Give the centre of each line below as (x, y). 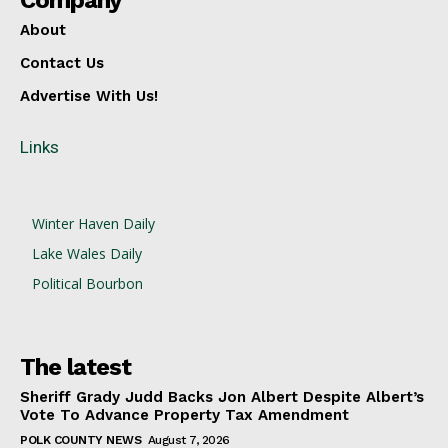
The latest (75, 367)
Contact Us (62, 63)
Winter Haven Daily (93, 224)
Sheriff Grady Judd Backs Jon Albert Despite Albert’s (222, 397)
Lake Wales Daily (87, 254)
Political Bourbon (87, 284)
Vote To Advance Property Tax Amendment (184, 415)
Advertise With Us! (89, 96)
